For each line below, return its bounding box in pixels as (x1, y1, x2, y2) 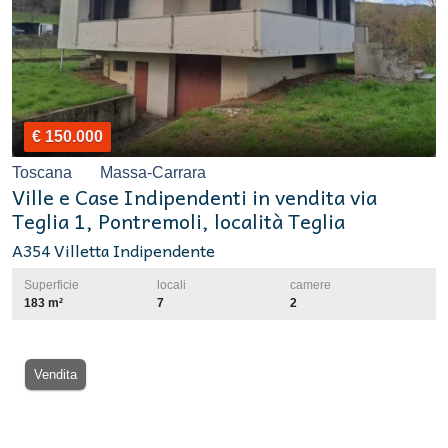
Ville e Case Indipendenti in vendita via (12, 181, 377, 214)
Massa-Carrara (96, 164, 206, 182)
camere (290, 278, 331, 293)
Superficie (24, 278, 79, 293)
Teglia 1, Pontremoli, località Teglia (12, 205, 345, 238)
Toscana (12, 164, 76, 182)
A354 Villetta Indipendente (12, 237, 215, 264)
